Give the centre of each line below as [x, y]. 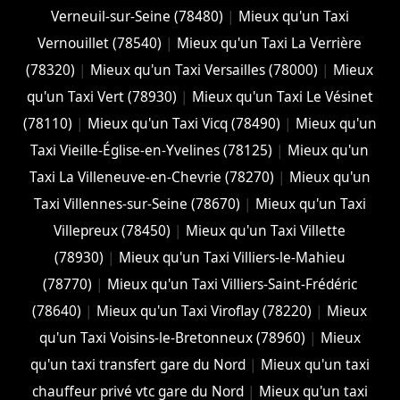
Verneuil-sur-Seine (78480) [137, 16]
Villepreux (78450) [112, 230]
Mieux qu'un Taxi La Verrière [270, 43]
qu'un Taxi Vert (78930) [101, 96]
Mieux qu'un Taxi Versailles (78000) [204, 70]
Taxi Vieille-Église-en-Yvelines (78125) [152, 150]
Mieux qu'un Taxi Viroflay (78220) [204, 311]
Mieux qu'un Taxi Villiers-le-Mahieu [232, 257]
